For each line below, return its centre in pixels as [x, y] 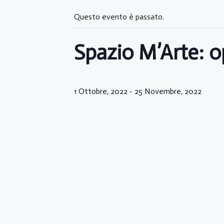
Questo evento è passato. [119, 17]
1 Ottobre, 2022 [101, 91]
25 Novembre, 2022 [168, 91]
